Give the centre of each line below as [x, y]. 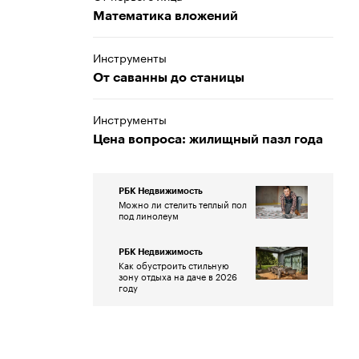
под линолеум [149, 215]
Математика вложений [165, 16]
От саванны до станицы [169, 78]
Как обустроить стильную [174, 264]
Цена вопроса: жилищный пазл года [208, 139]
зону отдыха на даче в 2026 [178, 276]
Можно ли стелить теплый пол [183, 204]
